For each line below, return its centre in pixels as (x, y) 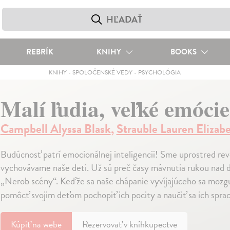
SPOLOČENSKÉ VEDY (103, 72)
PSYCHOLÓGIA (160, 72)
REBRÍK (40, 52)
